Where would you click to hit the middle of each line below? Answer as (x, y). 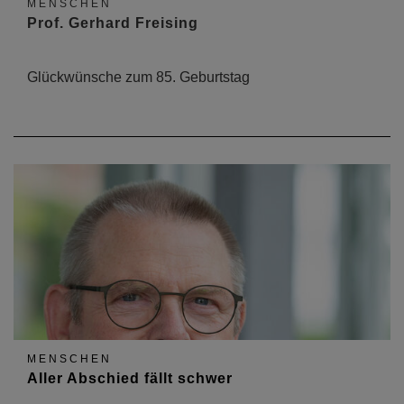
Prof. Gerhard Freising (113, 23)
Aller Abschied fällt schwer (130, 378)
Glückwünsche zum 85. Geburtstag (138, 77)
